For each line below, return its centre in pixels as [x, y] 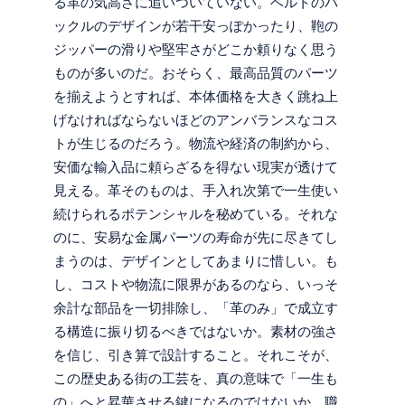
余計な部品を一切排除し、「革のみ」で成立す [196, 309]
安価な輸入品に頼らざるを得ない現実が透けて [196, 168]
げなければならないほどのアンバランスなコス [196, 121]
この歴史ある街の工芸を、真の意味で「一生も [196, 379]
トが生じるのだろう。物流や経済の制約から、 [196, 144]
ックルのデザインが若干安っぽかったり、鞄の [196, 27]
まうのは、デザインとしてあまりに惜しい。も [196, 262]
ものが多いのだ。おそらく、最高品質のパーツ [196, 74]
